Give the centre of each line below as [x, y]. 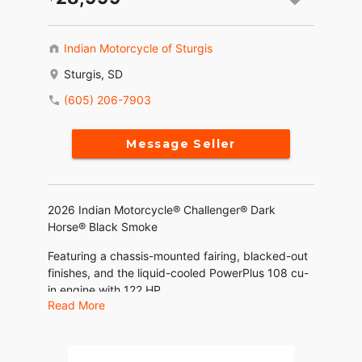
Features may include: [108, 319]
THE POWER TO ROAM [108, 348]
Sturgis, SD [93, 74]
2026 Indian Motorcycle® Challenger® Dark [162, 210]
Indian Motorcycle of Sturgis [138, 48]
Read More [76, 305]
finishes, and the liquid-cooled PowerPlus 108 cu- [178, 273]
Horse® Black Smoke [103, 227]
